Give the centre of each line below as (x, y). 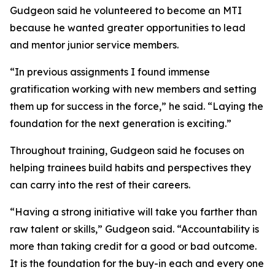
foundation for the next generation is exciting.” (121, 123)
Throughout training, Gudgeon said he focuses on (127, 150)
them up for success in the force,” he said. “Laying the (137, 106)
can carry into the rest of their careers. (100, 185)
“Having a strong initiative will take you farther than (134, 212)
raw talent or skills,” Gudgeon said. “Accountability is (134, 229)
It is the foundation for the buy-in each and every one (137, 263)
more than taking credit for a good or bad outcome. (133, 246)
